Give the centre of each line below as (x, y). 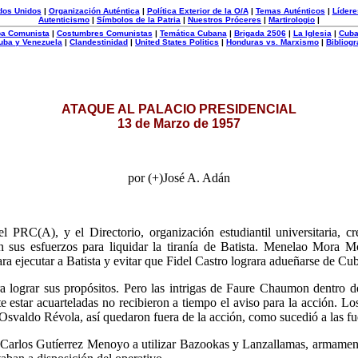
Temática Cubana (193, 33)
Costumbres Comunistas (104, 33)
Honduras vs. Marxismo (272, 42)
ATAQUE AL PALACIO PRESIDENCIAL (179, 109)
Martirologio (292, 20)
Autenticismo (64, 20)
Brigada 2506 (260, 33)
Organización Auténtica (94, 11)
